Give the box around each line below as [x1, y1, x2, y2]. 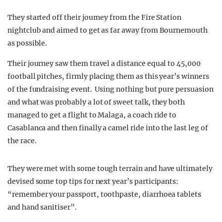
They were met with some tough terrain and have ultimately [7, 164, 213, 173]
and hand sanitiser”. [7, 203, 77, 212]
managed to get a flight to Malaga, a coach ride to [7, 111, 177, 119]
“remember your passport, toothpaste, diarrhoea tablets [7, 190, 201, 199]
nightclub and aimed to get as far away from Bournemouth [7, 26, 208, 35]
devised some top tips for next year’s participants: [7, 177, 179, 186]
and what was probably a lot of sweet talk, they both [7, 98, 185, 107]
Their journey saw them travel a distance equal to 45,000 [7, 59, 201, 68]
